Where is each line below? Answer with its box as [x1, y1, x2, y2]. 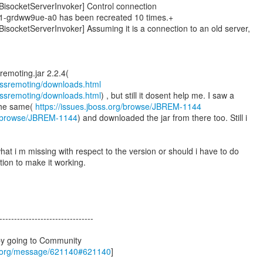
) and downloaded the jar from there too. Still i [77, 112, 247, 123]
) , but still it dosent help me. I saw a [101, 89, 234, 101]
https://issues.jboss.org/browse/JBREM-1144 [35, 100, 201, 112]
